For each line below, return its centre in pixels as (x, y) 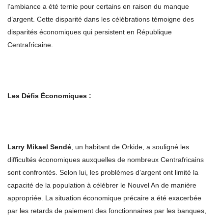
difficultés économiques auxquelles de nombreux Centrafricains (106, 160)
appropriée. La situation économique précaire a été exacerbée (104, 198)
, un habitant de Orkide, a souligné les (130, 147)
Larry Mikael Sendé (39, 147)
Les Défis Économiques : (49, 96)
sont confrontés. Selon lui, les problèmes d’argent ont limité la (103, 173)
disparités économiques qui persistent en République (90, 32)
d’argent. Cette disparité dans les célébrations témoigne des (101, 19)
